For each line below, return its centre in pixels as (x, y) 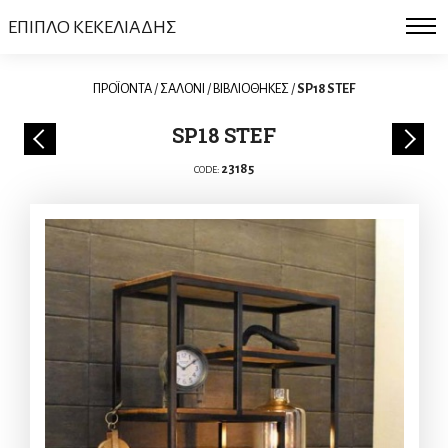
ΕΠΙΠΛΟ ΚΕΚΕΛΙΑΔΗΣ (92, 27)
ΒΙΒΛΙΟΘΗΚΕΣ (251, 88)
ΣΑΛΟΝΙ (182, 88)
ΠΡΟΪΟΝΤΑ (122, 88)
